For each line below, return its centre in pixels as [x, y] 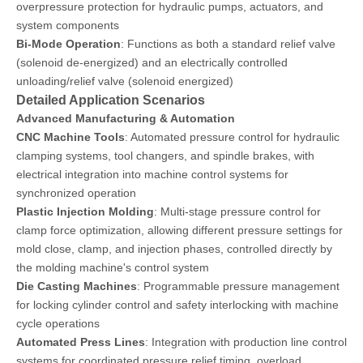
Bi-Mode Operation [68, 44]
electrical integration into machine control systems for [152, 174]
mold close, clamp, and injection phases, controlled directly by [174, 249]
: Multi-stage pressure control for [237, 211]
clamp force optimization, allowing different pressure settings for [179, 230]
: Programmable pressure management [238, 286]
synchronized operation [76, 193]
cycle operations [58, 323]
